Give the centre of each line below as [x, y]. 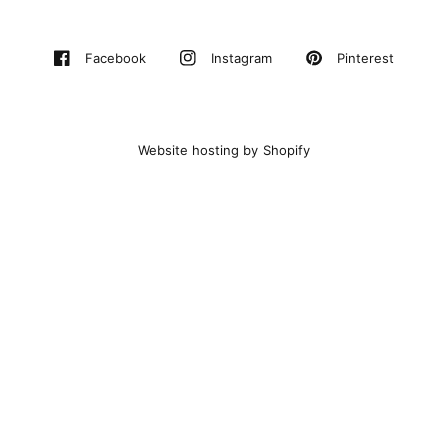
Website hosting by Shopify [224, 150]
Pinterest [365, 58]
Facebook [115, 58]
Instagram [241, 58]
